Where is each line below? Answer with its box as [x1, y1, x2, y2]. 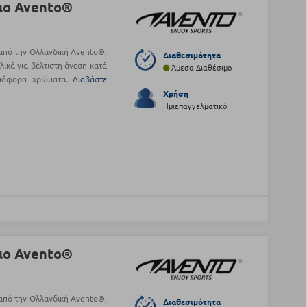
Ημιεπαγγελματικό [162, 100, 227, 112]
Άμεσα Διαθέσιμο [169, 62, 232, 73]
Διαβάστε [72, 73, 107, 85]
